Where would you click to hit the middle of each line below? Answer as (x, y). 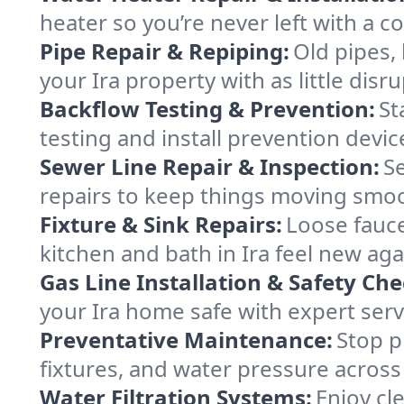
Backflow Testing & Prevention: (207, 109)
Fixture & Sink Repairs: (161, 224)
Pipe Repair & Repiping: (165, 51)
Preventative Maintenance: (186, 340)
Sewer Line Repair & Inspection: (210, 166)
